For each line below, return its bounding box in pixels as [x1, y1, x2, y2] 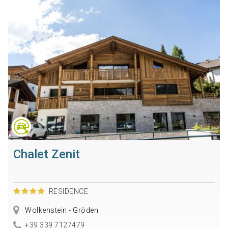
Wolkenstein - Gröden [23, 206, 99, 215]
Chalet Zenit [13, 147, 80, 162]
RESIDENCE [48, 187, 89, 196]
